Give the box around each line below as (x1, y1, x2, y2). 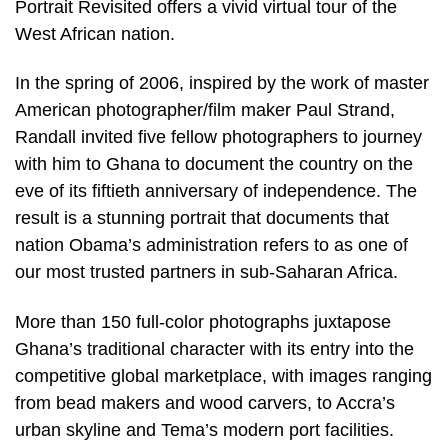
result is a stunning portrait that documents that (15, 208, 389, 229)
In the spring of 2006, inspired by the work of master (15, 73, 429, 94)
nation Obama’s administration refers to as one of (15, 235, 408, 256)
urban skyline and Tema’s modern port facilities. (15, 420, 394, 441)
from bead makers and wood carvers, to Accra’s (15, 393, 395, 414)
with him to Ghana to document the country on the (15, 154, 413, 175)
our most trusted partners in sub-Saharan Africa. (15, 262, 398, 283)
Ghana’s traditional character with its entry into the (15, 339, 414, 360)
